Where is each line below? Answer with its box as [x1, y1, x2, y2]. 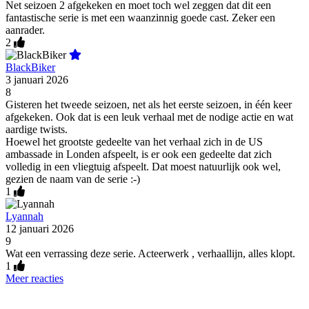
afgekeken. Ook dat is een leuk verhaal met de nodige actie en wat [6, 110, 293, 123]
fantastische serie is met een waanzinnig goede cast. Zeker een [6, 11, 275, 23]
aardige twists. [6, 123, 68, 135]
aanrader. [6, 23, 45, 36]
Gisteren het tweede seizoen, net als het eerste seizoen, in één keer [6, 98, 292, 110]
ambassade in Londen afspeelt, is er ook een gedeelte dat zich [6, 148, 272, 160]
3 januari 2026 [6, 73, 68, 86]
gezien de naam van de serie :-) [6, 172, 140, 185]
